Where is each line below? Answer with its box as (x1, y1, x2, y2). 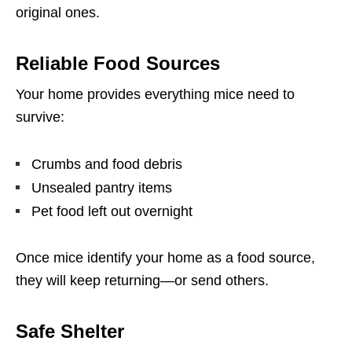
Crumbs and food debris (31, 156, 182, 172)
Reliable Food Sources (16, 53, 220, 74)
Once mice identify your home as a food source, (16, 250, 315, 266)
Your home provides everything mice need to (16, 86, 295, 102)
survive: (16, 109, 64, 125)
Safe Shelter (16, 321, 124, 342)
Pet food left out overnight (31, 203, 192, 219)
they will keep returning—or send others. (16, 273, 269, 288)
